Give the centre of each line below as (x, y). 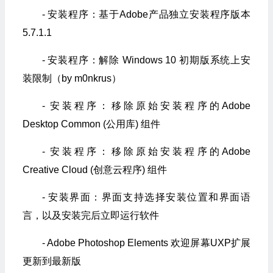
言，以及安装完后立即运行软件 (90, 215)
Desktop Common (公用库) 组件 (91, 124)
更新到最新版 (51, 261)
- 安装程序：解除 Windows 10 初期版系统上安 (146, 60)
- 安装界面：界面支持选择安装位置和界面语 (146, 197)
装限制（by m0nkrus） (72, 78)
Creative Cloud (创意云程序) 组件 (94, 169)
